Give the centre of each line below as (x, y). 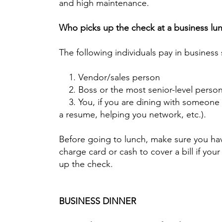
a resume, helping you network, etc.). (134, 114)
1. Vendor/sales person (110, 77)
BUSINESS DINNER (98, 201)
